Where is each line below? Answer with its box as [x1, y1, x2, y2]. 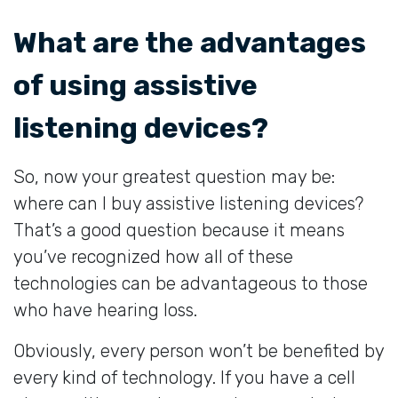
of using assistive [13, 68, 258, 102]
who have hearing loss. [13, 298, 197, 321]
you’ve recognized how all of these [13, 245, 293, 267]
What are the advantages [13, 25, 366, 60]
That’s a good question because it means [13, 219, 345, 241]
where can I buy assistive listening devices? [13, 192, 363, 214]
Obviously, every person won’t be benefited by [13, 339, 384, 362]
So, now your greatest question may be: [13, 165, 335, 187]
